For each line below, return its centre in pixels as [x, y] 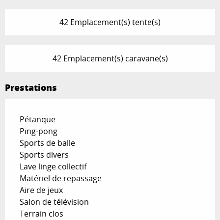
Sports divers [44, 154]
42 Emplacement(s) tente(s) [110, 22]
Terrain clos [41, 213]
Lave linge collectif [53, 166]
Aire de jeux [41, 190]
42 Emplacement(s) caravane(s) [110, 58]
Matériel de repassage [61, 178]
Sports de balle [47, 143]
